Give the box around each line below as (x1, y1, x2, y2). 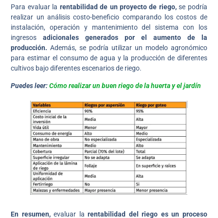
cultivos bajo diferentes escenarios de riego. (11, 64, 142, 73)
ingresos (11, 34, 43, 42)
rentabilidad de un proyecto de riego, (59, 3, 177, 11)
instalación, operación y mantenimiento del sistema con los (11, 23, 207, 32)
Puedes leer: (11, 81, 50, 90)
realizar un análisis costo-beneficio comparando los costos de (11, 13, 207, 21)
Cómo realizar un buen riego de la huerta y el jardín (49, 81, 201, 90)
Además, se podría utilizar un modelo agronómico (50, 44, 207, 52)
